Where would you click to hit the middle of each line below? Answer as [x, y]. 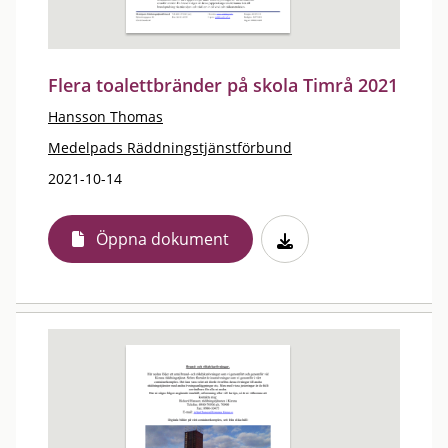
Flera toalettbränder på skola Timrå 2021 [223, 85]
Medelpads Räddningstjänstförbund [170, 147]
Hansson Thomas [105, 116]
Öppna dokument [162, 239]
